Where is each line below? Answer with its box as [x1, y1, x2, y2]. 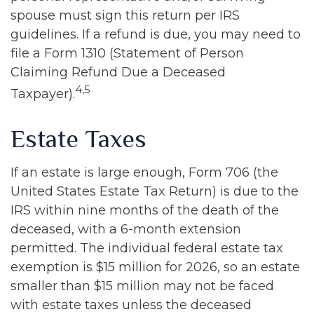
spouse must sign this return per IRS [11, 8, 240, 23]
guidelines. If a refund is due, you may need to [11, 27, 301, 42]
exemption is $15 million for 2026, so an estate [11, 259, 300, 275]
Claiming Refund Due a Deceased [11, 64, 226, 80]
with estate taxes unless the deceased [11, 297, 252, 313]
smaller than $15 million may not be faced [11, 278, 274, 294]
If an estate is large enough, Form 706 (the [11, 165, 278, 180]
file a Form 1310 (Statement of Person [11, 46, 244, 61]
